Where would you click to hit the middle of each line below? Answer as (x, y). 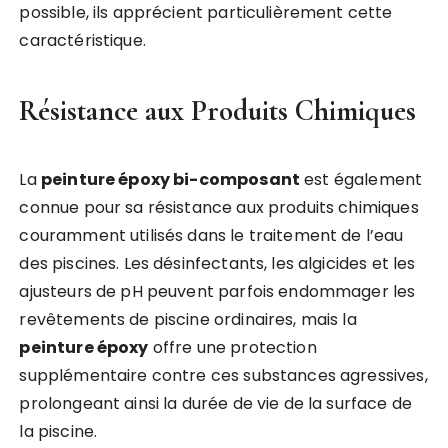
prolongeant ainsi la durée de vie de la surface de (215, 404)
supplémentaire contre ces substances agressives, (223, 376)
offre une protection (232, 348)
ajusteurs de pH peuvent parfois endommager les (217, 292)
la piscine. (58, 432)
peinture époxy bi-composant (170, 180)
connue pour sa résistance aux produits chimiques (219, 208)
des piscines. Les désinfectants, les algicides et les (217, 264)
